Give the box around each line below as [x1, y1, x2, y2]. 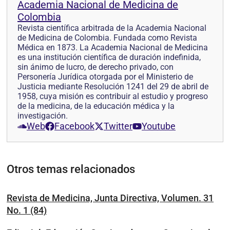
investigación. [17, 111, 68, 121]
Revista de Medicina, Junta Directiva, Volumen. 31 [7, 193, 214, 203]
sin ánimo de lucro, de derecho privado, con [17, 62, 174, 72]
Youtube [142, 121, 176, 131]
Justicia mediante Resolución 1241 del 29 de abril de [17, 82, 208, 91]
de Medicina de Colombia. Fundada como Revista [17, 33, 197, 43]
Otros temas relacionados [7, 163, 135, 176]
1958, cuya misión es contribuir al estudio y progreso [17, 91, 208, 101]
